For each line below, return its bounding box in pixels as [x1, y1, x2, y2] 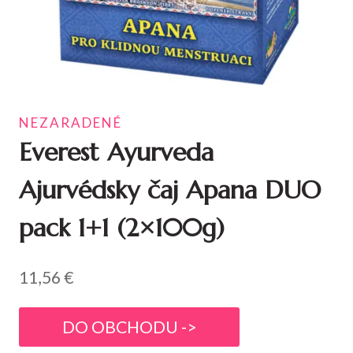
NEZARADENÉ [19, 114, 122, 132]
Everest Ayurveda [19, 136, 214, 169]
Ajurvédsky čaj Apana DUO [19, 174, 321, 206]
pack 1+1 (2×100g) [19, 212, 225, 244]
